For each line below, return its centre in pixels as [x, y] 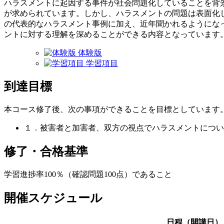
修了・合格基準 [46, 152]
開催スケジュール [53, 198]
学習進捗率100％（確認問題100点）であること [88, 174]
